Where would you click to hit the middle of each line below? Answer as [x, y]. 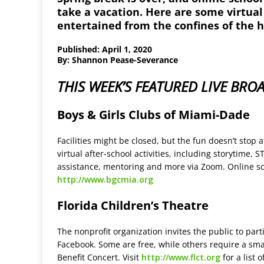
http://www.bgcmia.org [105, 180]
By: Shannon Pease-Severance [118, 60]
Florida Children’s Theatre [133, 206]
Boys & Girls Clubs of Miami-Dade [154, 115]
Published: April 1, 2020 [105, 49]
